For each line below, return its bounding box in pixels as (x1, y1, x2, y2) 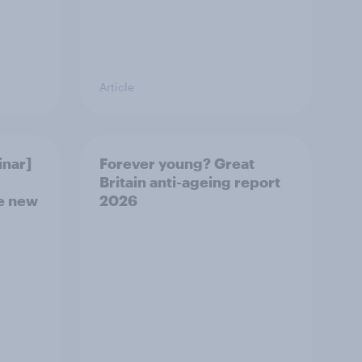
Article (99, 80, 134, 94)
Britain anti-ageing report (99, 173, 280, 191)
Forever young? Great (99, 154, 255, 172)
